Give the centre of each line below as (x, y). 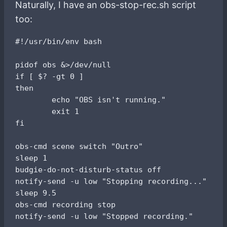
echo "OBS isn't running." (91, 99)
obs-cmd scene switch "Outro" (79, 146)
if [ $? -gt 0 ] (50, 76)
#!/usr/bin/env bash (59, 41)
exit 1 (47, 111)
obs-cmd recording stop (66, 204)
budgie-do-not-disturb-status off (88, 169)
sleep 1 (31, 158)
